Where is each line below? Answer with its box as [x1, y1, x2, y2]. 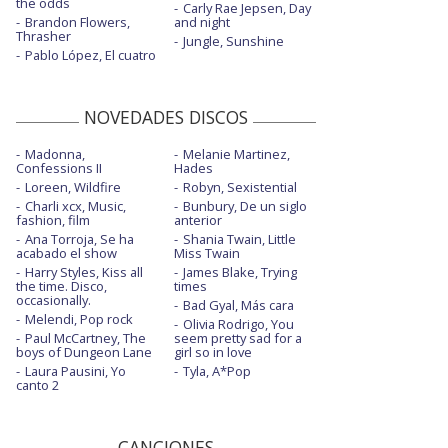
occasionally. [16, 291, 91, 310]
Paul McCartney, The [25, 329, 146, 348]
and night [173, 13, 230, 32]
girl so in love [173, 343, 252, 362]
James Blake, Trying [182, 263, 297, 282]
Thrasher [16, 27, 71, 46]
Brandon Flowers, [25, 13, 130, 32]
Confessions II [16, 159, 102, 178]
